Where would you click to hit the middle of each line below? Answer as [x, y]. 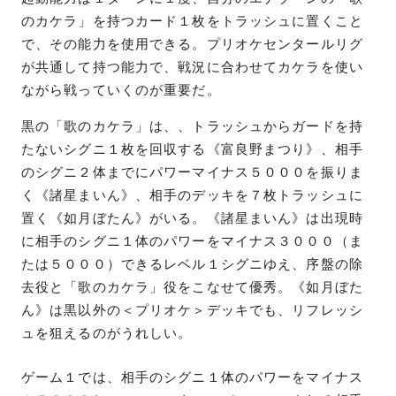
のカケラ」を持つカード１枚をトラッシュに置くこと [192, 21]
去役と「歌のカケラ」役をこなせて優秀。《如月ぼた [192, 287]
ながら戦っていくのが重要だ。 [121, 90]
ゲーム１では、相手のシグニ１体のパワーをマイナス [192, 377]
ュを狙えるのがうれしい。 [107, 333]
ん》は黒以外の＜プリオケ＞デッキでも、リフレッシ [192, 310]
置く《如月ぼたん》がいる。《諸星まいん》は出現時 [192, 218]
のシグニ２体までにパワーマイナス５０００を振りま [192, 172]
